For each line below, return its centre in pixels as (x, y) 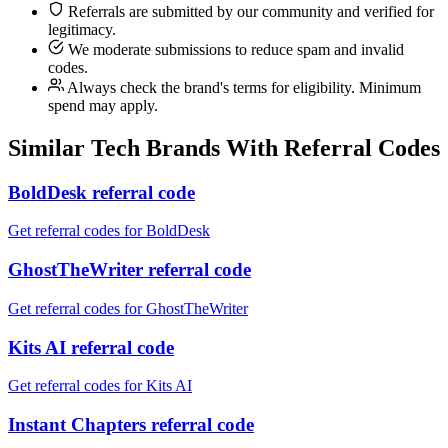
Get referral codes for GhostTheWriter (128, 308)
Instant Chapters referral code (131, 425)
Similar (49, 147)
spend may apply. (103, 105)
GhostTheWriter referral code (129, 270)
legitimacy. (82, 29)
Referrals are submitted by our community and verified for (249, 11)
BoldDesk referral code (101, 192)
